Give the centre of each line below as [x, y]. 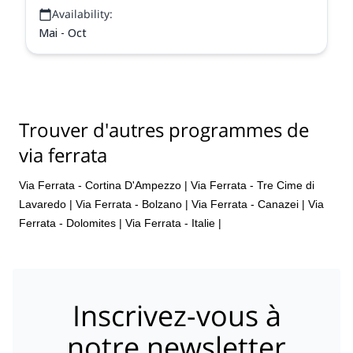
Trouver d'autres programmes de [164, 130]
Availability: [82, 14]
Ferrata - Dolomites [67, 223]
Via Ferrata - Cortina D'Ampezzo [100, 185]
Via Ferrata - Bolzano [129, 204]
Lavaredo [43, 204]
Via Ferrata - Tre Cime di [253, 185]
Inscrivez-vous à [176, 316]
